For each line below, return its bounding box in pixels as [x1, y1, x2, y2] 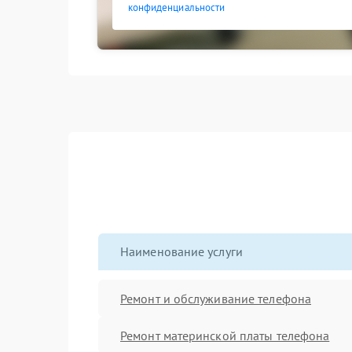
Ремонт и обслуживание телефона [120, 290, 311, 306]
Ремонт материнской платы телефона [120, 327, 330, 343]
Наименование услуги [120, 244, 243, 259]
